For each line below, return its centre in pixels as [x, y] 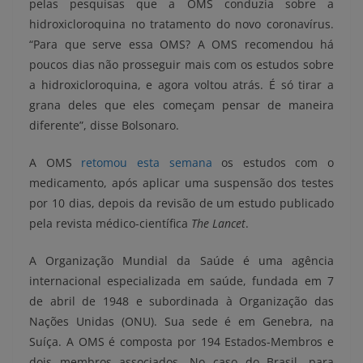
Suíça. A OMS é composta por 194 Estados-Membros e [181, 342]
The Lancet [218, 224]
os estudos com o [273, 163]
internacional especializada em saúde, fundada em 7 [181, 281]
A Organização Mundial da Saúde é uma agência [181, 261]
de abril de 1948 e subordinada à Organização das [181, 301]
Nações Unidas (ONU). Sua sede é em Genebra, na [181, 322]
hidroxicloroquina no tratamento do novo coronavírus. [181, 24]
